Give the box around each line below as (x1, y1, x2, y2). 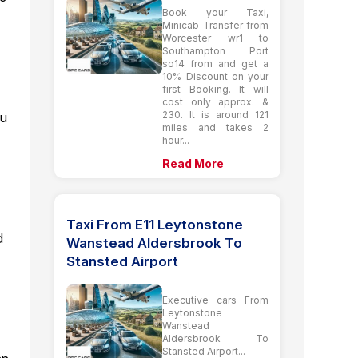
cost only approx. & (162, 95, 268, 108)
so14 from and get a (162, 57, 268, 70)
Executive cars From (162, 293, 268, 306)
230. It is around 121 (162, 108, 268, 121)
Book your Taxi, (162, 6, 268, 18)
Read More (162, 156, 225, 170)
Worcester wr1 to (162, 31, 268, 44)
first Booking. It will (162, 82, 268, 95)
